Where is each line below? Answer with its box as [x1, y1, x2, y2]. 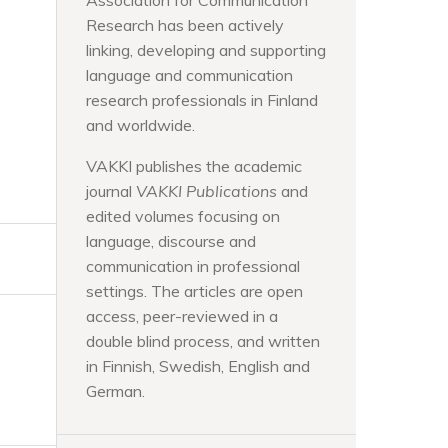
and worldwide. [86, 115, 195, 135]
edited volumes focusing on [86, 206, 280, 226]
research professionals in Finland [86, 90, 318, 110]
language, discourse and [86, 231, 256, 251]
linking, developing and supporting [86, 40, 326, 60]
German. [86, 381, 145, 401]
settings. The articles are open [86, 281, 303, 301]
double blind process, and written [86, 331, 320, 351]
